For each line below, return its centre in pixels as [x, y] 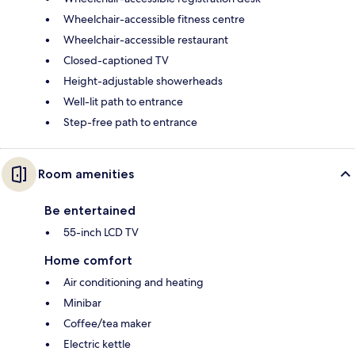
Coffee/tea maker [107, 324]
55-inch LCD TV [101, 233]
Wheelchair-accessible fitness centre [154, 19]
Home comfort [88, 261]
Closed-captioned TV [116, 61]
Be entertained [90, 211]
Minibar [82, 303]
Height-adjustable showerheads [143, 81]
